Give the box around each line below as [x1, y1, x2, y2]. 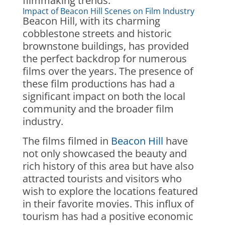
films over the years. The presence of [22, 64, 193, 78]
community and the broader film [22, 102, 174, 116]
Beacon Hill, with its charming [22, 14, 160, 28]
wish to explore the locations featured [22, 184, 198, 198]
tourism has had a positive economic [22, 209, 193, 223]
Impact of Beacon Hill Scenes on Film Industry [22, 6, 194, 17]
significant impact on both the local [22, 89, 185, 103]
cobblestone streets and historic [22, 27, 172, 40]
